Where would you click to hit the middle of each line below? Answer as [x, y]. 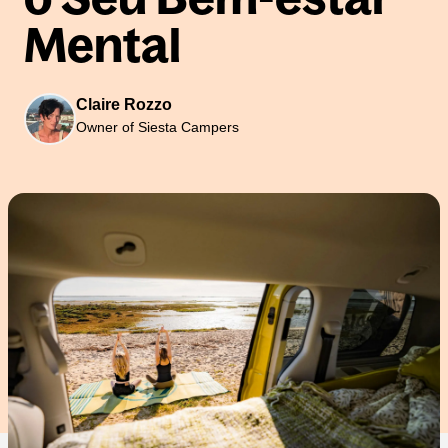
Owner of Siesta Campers [157, 127]
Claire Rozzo [124, 104]
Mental [102, 45]
